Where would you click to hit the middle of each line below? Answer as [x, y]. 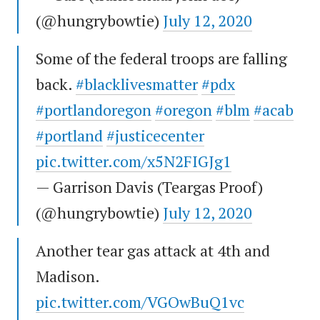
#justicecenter [155, 136]
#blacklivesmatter [137, 84]
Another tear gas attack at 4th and [153, 251]
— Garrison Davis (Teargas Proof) [149, 187]
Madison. [67, 276]
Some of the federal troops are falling [161, 59]
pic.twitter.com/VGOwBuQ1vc [140, 302]
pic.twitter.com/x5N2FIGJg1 [134, 161]
